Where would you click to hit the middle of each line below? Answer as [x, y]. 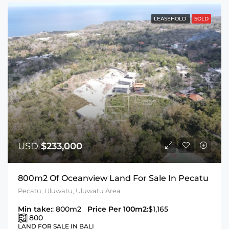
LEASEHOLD [171, 18]
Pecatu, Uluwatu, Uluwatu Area [69, 191]
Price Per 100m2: [118, 209]
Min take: [35, 209]
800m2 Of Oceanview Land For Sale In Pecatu [113, 178]
